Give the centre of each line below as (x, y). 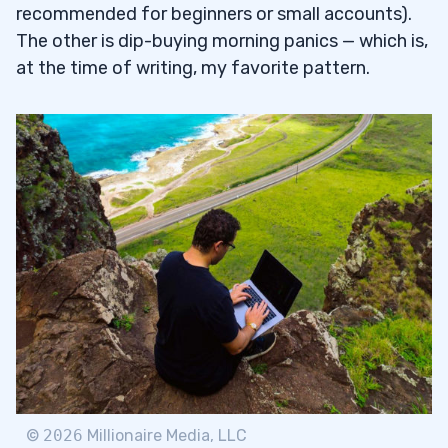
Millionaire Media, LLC (165, 435)
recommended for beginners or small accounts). (214, 13)
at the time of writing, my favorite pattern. (193, 67)
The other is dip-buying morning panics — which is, (222, 40)
